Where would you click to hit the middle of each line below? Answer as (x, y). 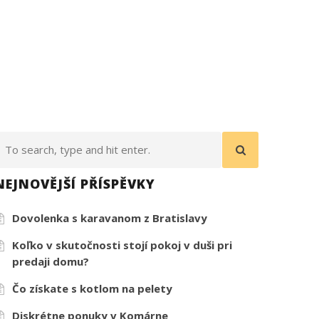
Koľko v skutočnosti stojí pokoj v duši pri (122, 245)
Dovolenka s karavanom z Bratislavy (110, 218)
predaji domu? (51, 261)
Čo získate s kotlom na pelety (93, 288)
